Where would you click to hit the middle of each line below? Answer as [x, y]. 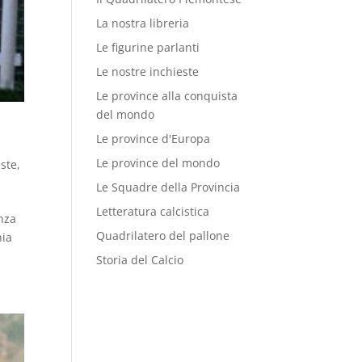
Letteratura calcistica [153, 211]
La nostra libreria [143, 23]
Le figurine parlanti [148, 47]
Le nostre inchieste [148, 72]
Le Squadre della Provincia [168, 187]
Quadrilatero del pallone [163, 236]
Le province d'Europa [154, 139]
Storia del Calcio [140, 260]
